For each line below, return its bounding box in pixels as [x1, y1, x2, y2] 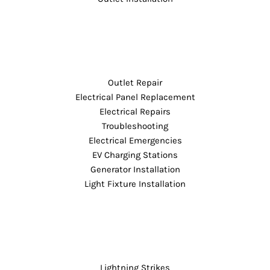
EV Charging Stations [92, 149, 178, 160]
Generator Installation [90, 163, 180, 175]
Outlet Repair [108, 77, 162, 88]
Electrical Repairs [99, 105, 171, 117]
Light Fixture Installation [84, 178, 186, 189]
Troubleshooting [102, 120, 168, 131]
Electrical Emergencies [88, 134, 182, 146]
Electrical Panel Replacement [75, 91, 195, 102]
